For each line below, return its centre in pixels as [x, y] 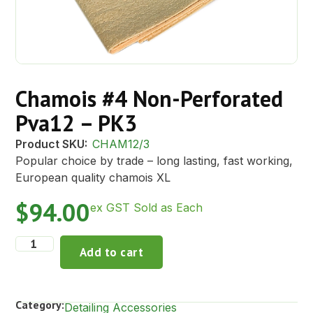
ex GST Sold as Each [147, 208]
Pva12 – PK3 [77, 123]
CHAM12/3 [119, 144]
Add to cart [111, 253]
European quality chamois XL [93, 177]
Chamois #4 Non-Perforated [150, 98]
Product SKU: [52, 144]
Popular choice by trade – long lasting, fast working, [154, 160]
